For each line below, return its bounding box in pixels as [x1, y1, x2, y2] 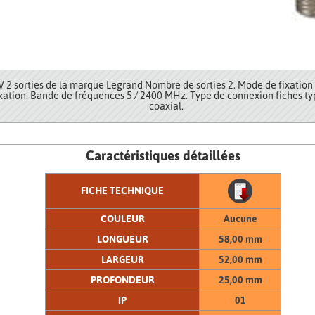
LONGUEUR [96, 233, 148, 245]
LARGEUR [101, 253, 144, 265]
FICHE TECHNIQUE [81, 184, 165, 196]
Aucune [223, 212, 257, 224]
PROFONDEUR [90, 274, 155, 285]
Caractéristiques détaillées [86, 148, 241, 163]
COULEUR [100, 212, 145, 224]
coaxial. [148, 101, 184, 112]
